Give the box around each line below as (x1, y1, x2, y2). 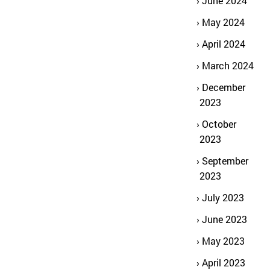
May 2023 (202, 234, 245, 247)
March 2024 (202, 59, 254, 72)
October (202, 118, 236, 130)
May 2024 (202, 16, 245, 28)
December (202, 81, 245, 93)
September (202, 154, 248, 167)
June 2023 (202, 213, 247, 225)
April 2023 (202, 256, 245, 269)
